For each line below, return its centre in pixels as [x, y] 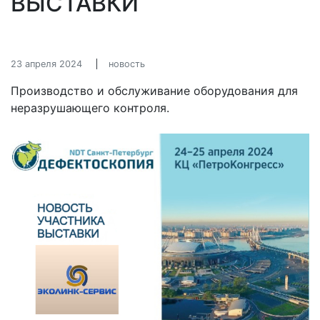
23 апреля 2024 [46, 64]
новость [127, 64]
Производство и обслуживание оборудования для [154, 91]
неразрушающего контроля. [90, 108]
